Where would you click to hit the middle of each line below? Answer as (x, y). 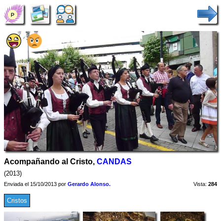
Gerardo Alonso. (89, 184)
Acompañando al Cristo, (50, 161)
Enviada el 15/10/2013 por (36, 184)
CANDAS (114, 161)
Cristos (17, 200)
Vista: (200, 184)
